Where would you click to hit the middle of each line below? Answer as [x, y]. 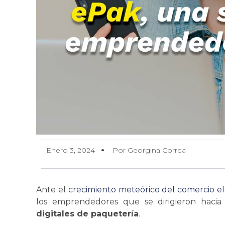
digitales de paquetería [87, 213]
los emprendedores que [90, 201]
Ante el [51, 189]
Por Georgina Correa [149, 150]
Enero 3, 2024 [71, 150]
